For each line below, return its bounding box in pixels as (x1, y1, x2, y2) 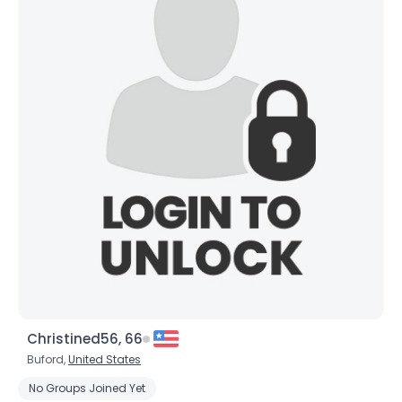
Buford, (27, 352, 68, 367)
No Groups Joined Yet (29, 380, 145, 396)
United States (68, 352, 141, 367)
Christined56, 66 (27, 329, 143, 348)
